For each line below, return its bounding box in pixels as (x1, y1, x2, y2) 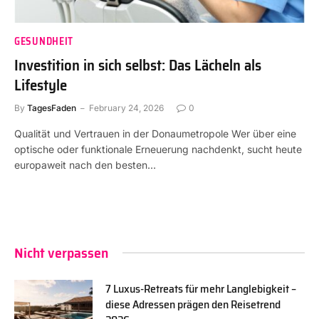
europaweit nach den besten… (14, 158, 156, 171)
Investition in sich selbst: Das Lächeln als (14, 53, 261, 77)
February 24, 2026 (89, 102, 164, 113)
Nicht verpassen (14, 241, 108, 264)
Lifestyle (14, 73, 67, 97)
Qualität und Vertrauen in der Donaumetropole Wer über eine (14, 127, 296, 140)
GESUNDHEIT (14, 33, 73, 49)
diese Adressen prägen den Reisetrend (105, 295, 281, 313)
